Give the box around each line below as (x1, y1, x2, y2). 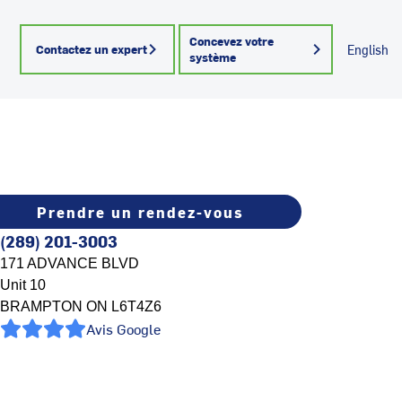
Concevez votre (188, 33, 274, 48)
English (347, 41, 389, 58)
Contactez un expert (36, 41, 148, 57)
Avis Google (86, 319, 161, 338)
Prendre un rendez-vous (36, 202, 244, 222)
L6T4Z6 (108, 299, 162, 314)
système (188, 49, 236, 65)
